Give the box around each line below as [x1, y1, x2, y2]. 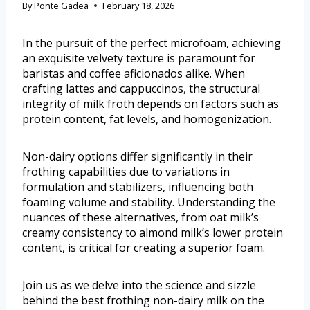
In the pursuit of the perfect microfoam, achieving [22, 35, 281, 51]
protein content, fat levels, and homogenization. [22, 111, 271, 127]
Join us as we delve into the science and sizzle [22, 277, 256, 293]
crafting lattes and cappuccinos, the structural [22, 80, 260, 96]
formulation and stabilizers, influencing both [22, 179, 253, 194]
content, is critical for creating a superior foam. [22, 239, 265, 255]
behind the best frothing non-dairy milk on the [22, 292, 264, 308]
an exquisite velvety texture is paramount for [22, 50, 255, 66]
